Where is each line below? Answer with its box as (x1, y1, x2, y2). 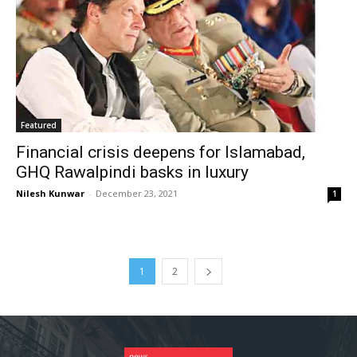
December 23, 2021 (96, 187, 178, 200)
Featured (21, 120, 57, 131)
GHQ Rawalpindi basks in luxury (16, 163, 249, 182)
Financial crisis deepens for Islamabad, (16, 143, 305, 163)
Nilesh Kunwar (16, 187, 84, 200)
